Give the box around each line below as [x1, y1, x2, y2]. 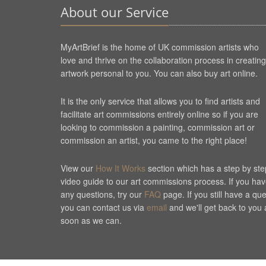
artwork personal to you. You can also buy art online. [61, 67, 258, 80]
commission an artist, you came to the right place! [61, 134, 247, 147]
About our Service [61, 3, 169, 21]
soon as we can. [61, 214, 122, 227]
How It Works [96, 162, 145, 175]
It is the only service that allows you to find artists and [61, 95, 260, 107]
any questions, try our [61, 188, 144, 201]
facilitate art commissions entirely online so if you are [61, 108, 258, 121]
